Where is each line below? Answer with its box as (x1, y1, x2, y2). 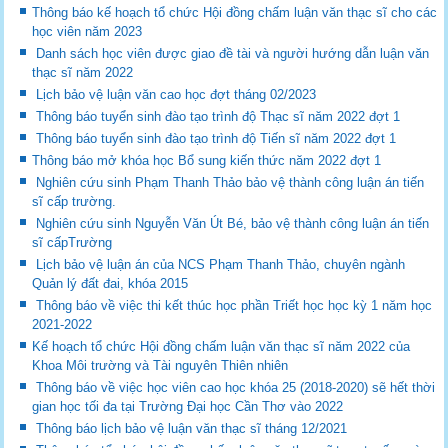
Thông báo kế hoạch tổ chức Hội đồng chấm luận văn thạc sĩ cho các (32, 4, 438, 20)
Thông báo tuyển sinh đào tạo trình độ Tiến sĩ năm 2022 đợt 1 (36, 130, 397, 146)
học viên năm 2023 (32, 23, 143, 39)
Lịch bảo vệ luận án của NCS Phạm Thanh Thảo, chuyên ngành (36, 256, 406, 272)
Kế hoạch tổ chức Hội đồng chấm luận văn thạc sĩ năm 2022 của (32, 338, 411, 354)
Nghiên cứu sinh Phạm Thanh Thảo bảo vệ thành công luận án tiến (36, 174, 425, 190)
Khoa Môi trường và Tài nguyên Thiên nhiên (32, 357, 289, 373)
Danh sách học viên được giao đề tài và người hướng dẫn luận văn (36, 45, 430, 61)
